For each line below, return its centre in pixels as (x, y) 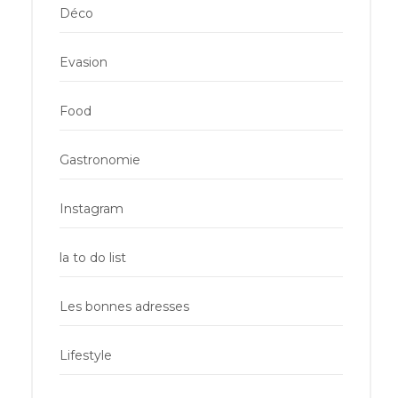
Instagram (92, 208)
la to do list (93, 257)
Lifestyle (86, 355)
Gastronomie (100, 159)
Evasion (84, 62)
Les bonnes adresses (124, 306)
